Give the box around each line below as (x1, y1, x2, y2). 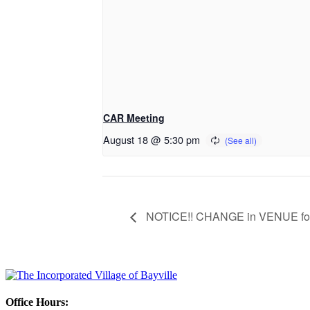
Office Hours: (6, 296, 69, 309)
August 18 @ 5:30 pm (103, 132, 200, 147)
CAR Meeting (103, 111, 165, 125)
